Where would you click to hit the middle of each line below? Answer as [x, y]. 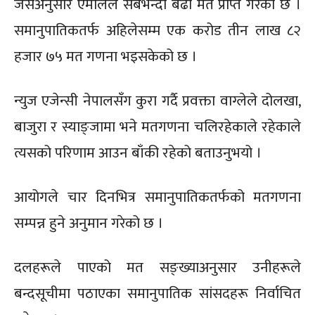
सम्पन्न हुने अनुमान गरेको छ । [89, 224]
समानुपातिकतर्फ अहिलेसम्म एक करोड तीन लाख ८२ [157, 31]
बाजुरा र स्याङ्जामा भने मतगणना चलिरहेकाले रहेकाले [157, 127]
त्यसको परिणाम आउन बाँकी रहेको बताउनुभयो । [138, 153]
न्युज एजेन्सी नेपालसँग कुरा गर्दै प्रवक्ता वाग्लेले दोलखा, [157, 101]
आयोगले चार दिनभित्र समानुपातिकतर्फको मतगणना [157, 198]
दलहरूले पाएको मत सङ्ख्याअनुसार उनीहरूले [157, 268]
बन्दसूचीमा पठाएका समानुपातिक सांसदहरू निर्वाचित [157, 294]
